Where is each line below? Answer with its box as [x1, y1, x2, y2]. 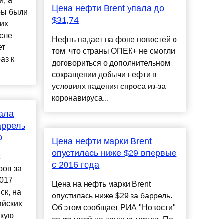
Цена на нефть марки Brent [52, 180, 151, 189]
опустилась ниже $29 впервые [52, 148, 177, 158]
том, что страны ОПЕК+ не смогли [52, 47, 175, 56]
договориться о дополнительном [52, 59, 171, 67]
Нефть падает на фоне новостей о [52, 35, 177, 44]
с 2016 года [52, 160, 100, 170]
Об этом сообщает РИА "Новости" [52, 203, 176, 212]
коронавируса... [52, 94, 109, 103]
